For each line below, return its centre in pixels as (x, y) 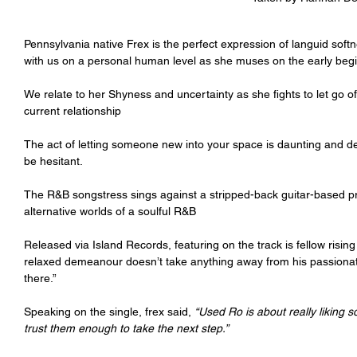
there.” (40, 279)
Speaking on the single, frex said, (109, 312)
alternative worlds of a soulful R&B (110, 212)
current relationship (73, 111)
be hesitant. (53, 161)
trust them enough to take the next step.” (128, 329)
